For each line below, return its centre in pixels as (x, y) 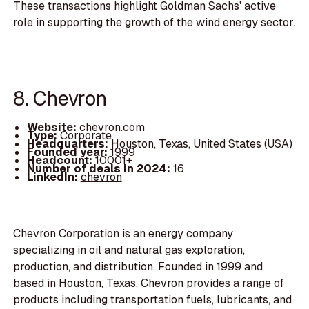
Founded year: (68, 152)
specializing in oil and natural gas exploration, (129, 250)
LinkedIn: (53, 177)
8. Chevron (60, 99)
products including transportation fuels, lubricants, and (153, 300)
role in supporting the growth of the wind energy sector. (154, 23)
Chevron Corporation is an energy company (123, 234)
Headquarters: (69, 143)
